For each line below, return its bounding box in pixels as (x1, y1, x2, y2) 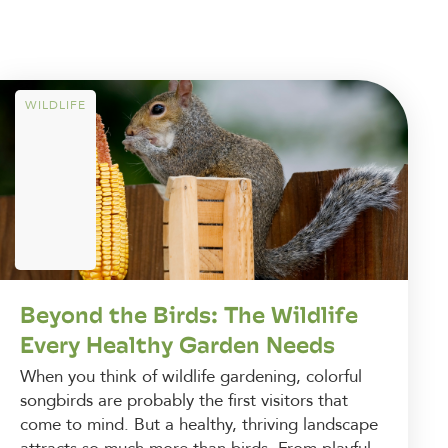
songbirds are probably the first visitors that (20, 388, 348, 412)
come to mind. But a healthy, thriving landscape (20, 412, 378, 436)
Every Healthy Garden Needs (20, 325, 335, 363)
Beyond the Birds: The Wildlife (20, 295, 358, 333)
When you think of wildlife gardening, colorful (20, 364, 362, 388)
